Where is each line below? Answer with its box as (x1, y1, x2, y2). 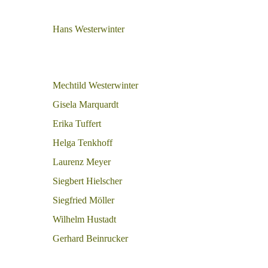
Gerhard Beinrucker (53, 233, 128, 243)
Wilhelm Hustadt (53, 214, 116, 224)
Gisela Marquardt (53, 99, 118, 109)
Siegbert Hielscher (53, 176, 122, 186)
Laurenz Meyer (53, 157, 111, 167)
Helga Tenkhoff (53, 138, 112, 148)
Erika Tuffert (53, 118, 101, 129)
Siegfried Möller (53, 195, 114, 205)
